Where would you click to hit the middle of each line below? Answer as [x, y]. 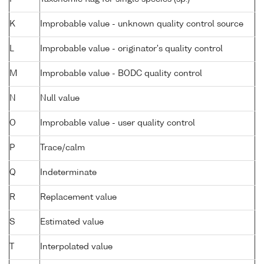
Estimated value [72, 222]
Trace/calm [62, 148]
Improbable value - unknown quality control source [142, 24]
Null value [60, 99]
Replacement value [78, 198]
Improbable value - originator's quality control [131, 49]
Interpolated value [76, 247]
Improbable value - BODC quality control [121, 74]
